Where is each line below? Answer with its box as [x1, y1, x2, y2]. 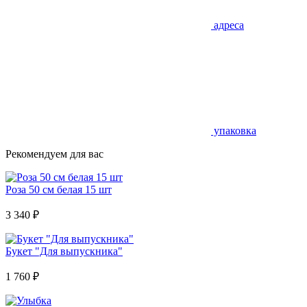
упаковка [211, 125, 256, 136]
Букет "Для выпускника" [5, 245, 123, 257]
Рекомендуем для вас [5, 148, 103, 160]
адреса [211, 19, 244, 31]
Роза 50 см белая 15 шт [5, 184, 112, 195]
